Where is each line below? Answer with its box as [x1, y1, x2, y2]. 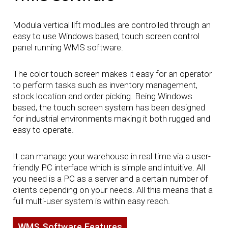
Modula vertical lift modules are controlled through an [12, 19, 211, 30]
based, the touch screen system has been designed [12, 102, 205, 113]
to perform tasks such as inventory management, [12, 80, 197, 91]
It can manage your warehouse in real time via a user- [12, 151, 211, 162]
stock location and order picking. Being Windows [12, 91, 192, 102]
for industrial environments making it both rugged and [12, 113, 210, 124]
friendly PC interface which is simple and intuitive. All [12, 162, 205, 173]
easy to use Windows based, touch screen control [12, 31, 199, 41]
